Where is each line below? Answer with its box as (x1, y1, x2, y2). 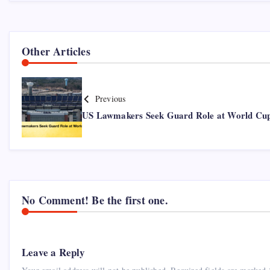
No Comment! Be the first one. (22, 192, 168, 209)
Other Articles (22, 43, 90, 60)
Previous (95, 93, 126, 105)
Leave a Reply (22, 245, 86, 260)
